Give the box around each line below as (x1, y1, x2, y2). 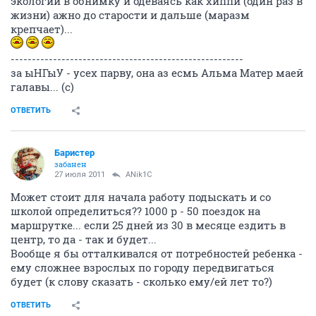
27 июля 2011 (54, 170, 105, 179)
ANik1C (126, 170, 152, 179)
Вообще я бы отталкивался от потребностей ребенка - (11, 246, 303, 260)
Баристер (54, 147, 95, 158)
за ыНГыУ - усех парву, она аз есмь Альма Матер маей (11, 66, 303, 80)
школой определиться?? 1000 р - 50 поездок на (11, 204, 260, 218)
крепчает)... (11, 22, 73, 36)
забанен (54, 159, 87, 169)
